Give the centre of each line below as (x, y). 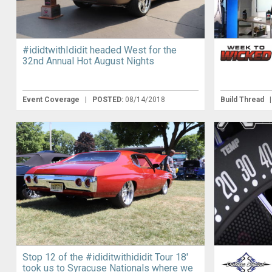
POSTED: (108, 99)
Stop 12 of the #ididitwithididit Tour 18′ (105, 257)
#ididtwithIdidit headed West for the (99, 50)
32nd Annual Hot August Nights (88, 61)
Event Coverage (52, 99)
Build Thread (243, 99)
